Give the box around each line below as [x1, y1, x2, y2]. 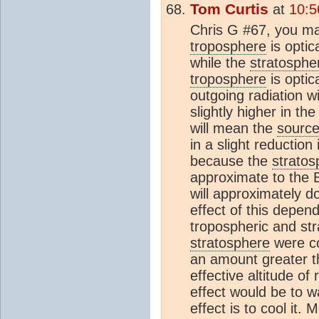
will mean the [190, 120, 277, 136]
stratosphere [190, 234, 270, 251]
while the [190, 54, 250, 70]
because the [190, 152, 272, 169]
